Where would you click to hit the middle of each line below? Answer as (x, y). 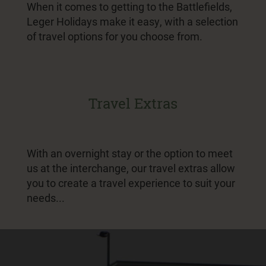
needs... (46, 197)
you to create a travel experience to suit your (131, 183)
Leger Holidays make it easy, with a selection (132, 21)
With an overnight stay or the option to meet (130, 153)
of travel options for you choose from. (115, 36)
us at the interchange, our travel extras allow (131, 168)
